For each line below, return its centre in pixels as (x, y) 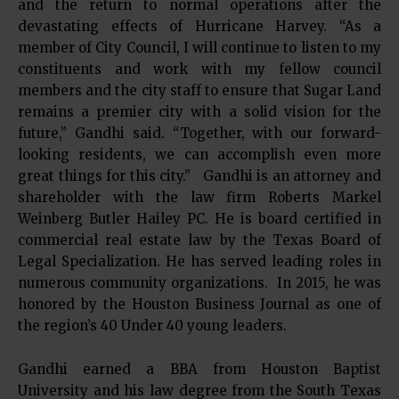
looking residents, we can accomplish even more (199, 155)
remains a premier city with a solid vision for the (199, 112)
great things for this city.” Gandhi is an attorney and (199, 176)
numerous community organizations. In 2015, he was (199, 283)
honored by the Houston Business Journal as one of (199, 304)
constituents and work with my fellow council (199, 69)
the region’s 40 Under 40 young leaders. (152, 326)
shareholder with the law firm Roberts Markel (199, 197)
